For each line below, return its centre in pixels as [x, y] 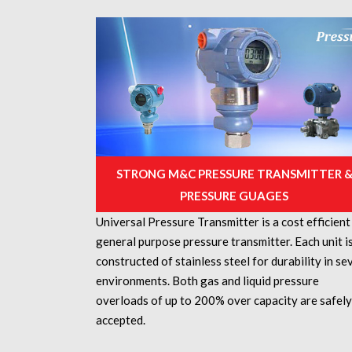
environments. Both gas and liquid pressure [207, 280]
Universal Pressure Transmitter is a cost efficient [223, 221]
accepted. [121, 319]
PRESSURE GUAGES [234, 196]
